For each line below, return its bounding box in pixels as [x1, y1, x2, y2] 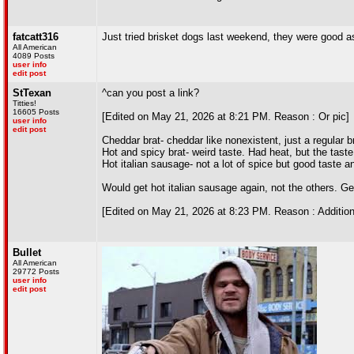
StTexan [13, 87, 51, 99]
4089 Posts [13, 51, 55, 60]
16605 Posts [13, 107, 59, 116]
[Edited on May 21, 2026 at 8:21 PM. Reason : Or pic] [102, 111, 349, 122]
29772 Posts [13, 267, 59, 276]
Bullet [13, 247, 41, 258]
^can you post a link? [102, 87, 199, 99]
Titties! [13, 99, 36, 107]
